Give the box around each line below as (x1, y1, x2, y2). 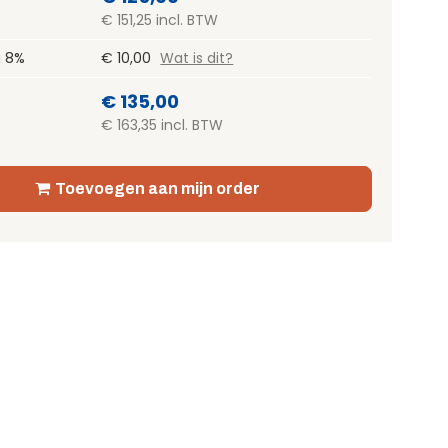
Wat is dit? (160, 48, 234, 69)
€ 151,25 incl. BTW (101, 10, 219, 31)
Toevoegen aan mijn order (55, 180, 261, 198)
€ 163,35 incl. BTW (101, 115, 224, 136)
